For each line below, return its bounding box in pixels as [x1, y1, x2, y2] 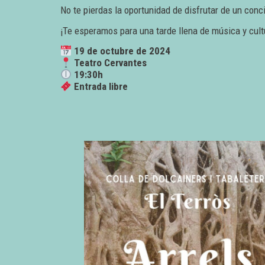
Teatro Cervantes [74, 57, 147, 69]
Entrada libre [74, 80, 128, 93]
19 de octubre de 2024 [74, 45, 171, 57]
